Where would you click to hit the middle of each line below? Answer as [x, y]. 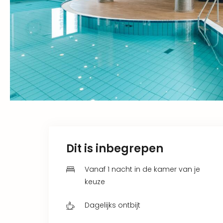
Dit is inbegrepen [115, 148]
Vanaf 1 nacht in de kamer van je [142, 169]
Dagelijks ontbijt [112, 205]
